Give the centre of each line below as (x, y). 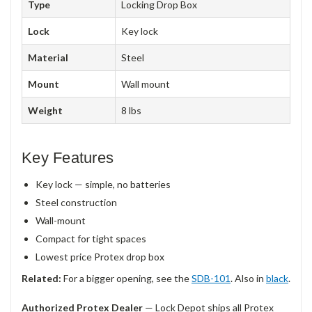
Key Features (68, 157)
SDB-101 (211, 278)
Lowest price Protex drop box (100, 256)
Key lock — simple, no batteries (103, 184)
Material (48, 57)
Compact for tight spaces (91, 238)
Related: (41, 278)
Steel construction (76, 202)
